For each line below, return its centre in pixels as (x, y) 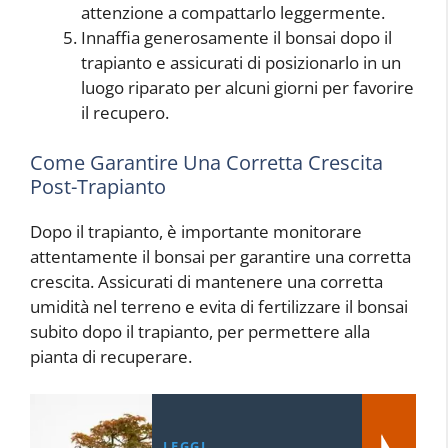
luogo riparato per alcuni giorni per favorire (247, 87)
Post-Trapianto (98, 186)
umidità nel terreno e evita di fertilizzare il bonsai (219, 306)
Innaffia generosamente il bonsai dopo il (236, 37)
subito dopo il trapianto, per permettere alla (200, 331)
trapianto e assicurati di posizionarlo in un (241, 62)
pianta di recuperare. (111, 356)
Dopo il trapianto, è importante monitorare (196, 231)
